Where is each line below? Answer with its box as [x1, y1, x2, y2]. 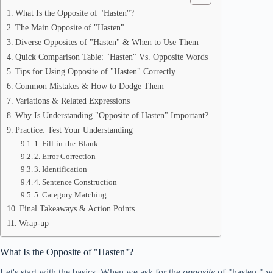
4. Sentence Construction [34, 177, 118, 186]
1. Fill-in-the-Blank [34, 139, 99, 148]
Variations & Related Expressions [15, 96, 130, 105]
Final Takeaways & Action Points [19, 204, 135, 213]
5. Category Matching [34, 190, 107, 199]
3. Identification [34, 165, 88, 174]
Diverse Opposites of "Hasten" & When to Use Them [15, 37, 199, 47]
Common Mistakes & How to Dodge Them [15, 81, 164, 91]
